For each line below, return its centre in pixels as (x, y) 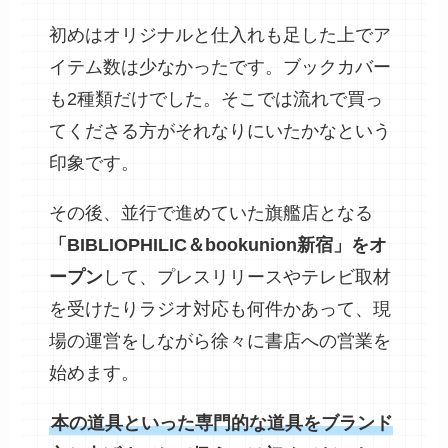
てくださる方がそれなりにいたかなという (220, 131)
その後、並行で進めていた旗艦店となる (211, 213)
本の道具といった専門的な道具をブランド (222, 423)
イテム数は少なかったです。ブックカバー (220, 67)
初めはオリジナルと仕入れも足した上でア (220, 35)
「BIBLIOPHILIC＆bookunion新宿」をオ (218, 245)
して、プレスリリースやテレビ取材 (247, 277)
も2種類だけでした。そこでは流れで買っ (216, 99)
